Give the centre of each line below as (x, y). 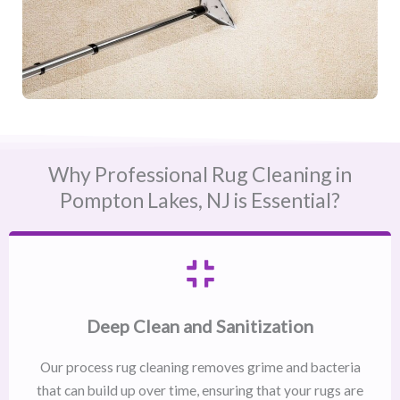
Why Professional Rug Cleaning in (200, 175)
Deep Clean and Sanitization (200, 326)
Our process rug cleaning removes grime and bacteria (200, 367)
